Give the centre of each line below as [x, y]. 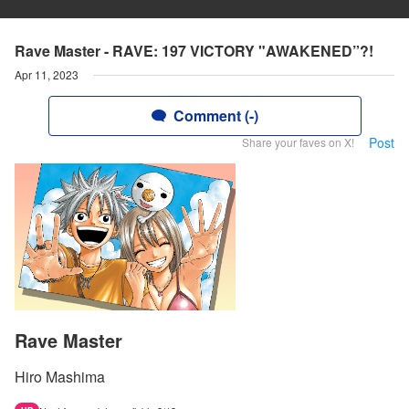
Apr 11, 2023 [47, 74]
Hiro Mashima [60, 377]
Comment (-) [215, 115]
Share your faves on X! [298, 142]
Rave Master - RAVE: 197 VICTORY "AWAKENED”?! [194, 51]
